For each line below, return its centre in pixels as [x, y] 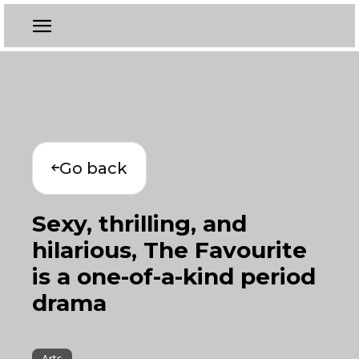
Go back [93, 168]
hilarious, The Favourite [169, 250]
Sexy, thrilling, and [139, 224]
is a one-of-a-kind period [174, 276]
